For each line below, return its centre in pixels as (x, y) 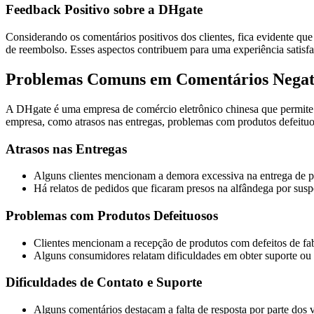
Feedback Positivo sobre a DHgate (104, 10)
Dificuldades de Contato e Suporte (104, 282)
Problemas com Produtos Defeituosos (112, 215)
